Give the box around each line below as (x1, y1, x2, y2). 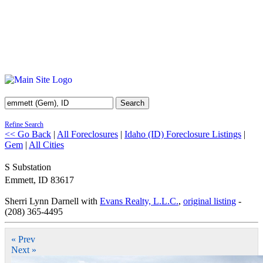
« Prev (11, 234, 35, 244)
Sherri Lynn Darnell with (5, 196, 100, 206)
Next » (11, 245, 36, 255)
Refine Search (5, 120, 43, 129)
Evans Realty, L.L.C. (100, 196, 178, 206)
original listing (183, 196, 236, 206)
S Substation (5, 162, 51, 172)
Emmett (5, 175, 33, 185)
